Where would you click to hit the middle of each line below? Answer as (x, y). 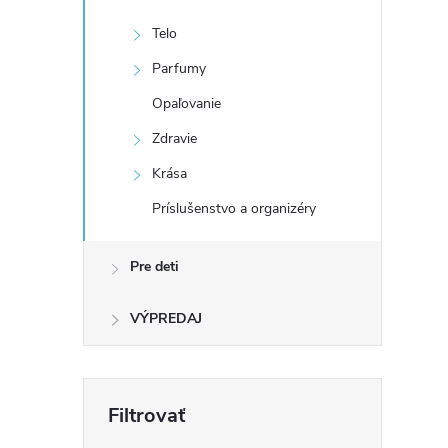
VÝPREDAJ (166, 318)
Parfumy (179, 68)
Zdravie (174, 138)
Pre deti (154, 266)
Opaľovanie (186, 103)
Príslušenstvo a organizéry (234, 208)
